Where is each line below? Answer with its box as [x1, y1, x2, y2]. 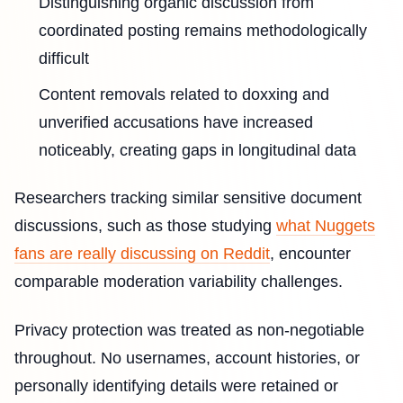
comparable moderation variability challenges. [14, 273, 343, 291]
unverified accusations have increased [39, 112, 313, 131]
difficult [39, 49, 89, 67]
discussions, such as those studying [14, 217, 276, 236]
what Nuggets [276, 217, 375, 236]
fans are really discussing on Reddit [14, 245, 270, 264]
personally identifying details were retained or [14, 376, 338, 395]
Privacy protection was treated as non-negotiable [14, 320, 364, 339]
